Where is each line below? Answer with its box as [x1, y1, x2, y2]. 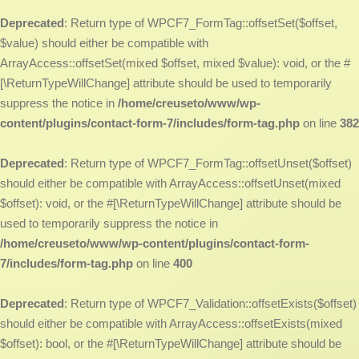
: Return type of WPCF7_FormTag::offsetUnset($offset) [64, 156, 352, 170]
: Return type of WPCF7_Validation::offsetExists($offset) [64, 296, 357, 310]
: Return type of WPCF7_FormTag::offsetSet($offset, [64, 16, 337, 30]
